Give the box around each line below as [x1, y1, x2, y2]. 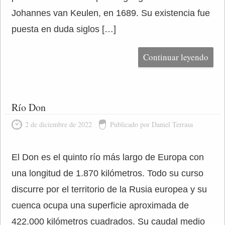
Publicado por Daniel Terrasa [109, 120, 193, 129]
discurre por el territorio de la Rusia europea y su [11, 184, 207, 194]
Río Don [11, 100, 46, 114]
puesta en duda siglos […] [11, 24, 116, 34]
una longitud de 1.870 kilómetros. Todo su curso [11, 168, 203, 178]
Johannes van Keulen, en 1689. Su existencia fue [11, 8, 210, 18]
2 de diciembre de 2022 [25, 120, 92, 129]
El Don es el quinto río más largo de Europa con [11, 152, 204, 162]
